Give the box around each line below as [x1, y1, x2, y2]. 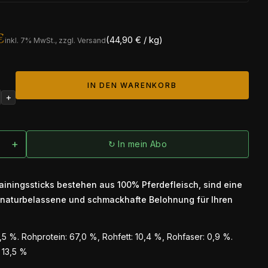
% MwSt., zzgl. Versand [25, 36, 106, 45]
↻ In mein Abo [108, 139, 167, 150]
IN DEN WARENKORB [87, 81, 177, 90]
